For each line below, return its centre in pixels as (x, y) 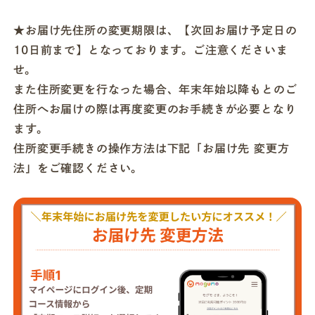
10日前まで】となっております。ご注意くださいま (151, 50)
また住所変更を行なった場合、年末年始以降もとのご (155, 89)
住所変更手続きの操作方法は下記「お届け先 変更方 (152, 148)
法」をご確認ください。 (78, 168)
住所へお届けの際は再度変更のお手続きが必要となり (155, 109)
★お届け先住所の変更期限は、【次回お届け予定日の (155, 30)
